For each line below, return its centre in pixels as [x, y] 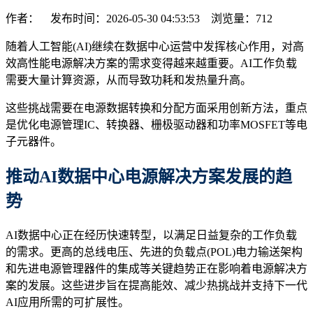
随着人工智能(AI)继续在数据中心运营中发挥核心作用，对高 [155, 46]
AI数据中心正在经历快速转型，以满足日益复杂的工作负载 [151, 235]
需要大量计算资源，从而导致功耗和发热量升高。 [129, 80]
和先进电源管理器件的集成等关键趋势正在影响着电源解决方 [156, 268]
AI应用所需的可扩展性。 [67, 302]
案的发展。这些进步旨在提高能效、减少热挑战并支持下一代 [156, 285]
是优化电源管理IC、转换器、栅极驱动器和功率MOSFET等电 [156, 124]
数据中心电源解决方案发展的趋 [175, 176]
